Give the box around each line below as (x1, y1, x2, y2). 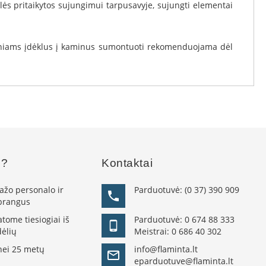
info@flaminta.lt (134, 243, 198, 255)
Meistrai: (134, 226, 172, 237)
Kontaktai (102, 157, 153, 169)
